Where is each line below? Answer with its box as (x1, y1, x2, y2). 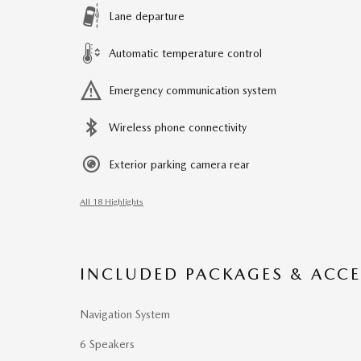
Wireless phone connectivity (109, 120, 247, 134)
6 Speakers (80, 337, 135, 351)
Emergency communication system (109, 83, 276, 97)
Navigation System (80, 307, 170, 321)
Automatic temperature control (109, 46, 262, 60)
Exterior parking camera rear (109, 157, 250, 171)
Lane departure (109, 9, 185, 23)
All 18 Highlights (80, 196, 143, 207)
